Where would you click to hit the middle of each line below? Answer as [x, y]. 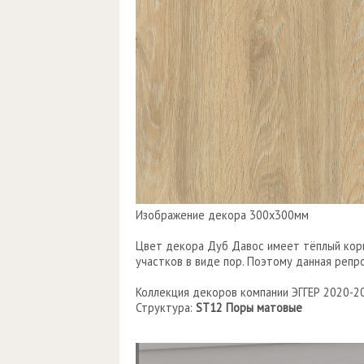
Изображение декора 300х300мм [222, 215]
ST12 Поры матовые [249, 308]
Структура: [166, 308]
